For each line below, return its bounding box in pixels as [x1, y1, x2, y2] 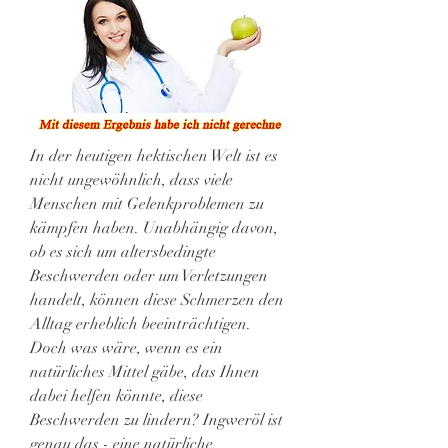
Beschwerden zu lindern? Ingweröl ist [30, 409, 283, 430]
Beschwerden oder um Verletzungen [30, 265, 268, 286]
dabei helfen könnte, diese [30, 385, 203, 406]
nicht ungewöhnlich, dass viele [30, 169, 233, 190]
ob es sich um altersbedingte [30, 241, 216, 262]
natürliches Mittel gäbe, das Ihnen [30, 361, 260, 382]
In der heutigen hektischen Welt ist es [30, 145, 278, 166]
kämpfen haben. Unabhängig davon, [30, 217, 278, 238]
